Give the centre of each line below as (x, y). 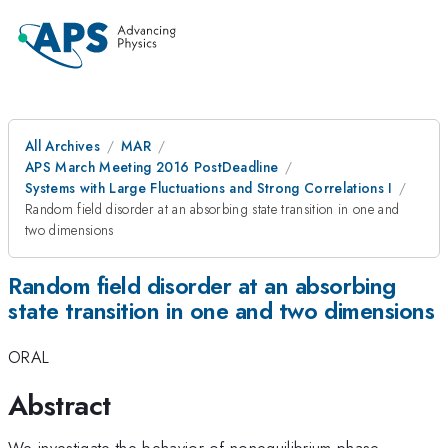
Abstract (59, 405)
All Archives (62, 146)
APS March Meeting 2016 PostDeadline (152, 167)
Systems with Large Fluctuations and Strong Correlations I (209, 188)
